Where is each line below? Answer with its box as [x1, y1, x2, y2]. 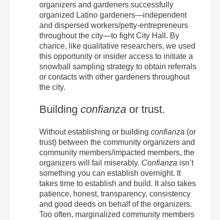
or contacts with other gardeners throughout [39, 73, 190, 81]
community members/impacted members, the [39, 148, 194, 157]
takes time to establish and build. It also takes [39, 179, 196, 188]
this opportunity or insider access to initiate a [39, 52, 193, 60]
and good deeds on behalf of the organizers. [39, 200, 192, 208]
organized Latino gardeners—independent [39, 11, 187, 19]
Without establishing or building [39, 128, 151, 136]
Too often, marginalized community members [39, 210, 194, 219]
